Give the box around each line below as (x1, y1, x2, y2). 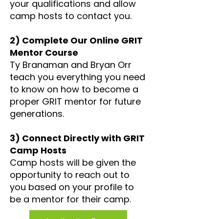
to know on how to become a (10, 83, 138, 95)
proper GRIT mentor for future (10, 95, 141, 108)
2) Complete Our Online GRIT (10, 34, 143, 46)
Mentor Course (10, 46, 78, 59)
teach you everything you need (10, 71, 145, 83)
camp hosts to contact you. (10, 10, 131, 22)
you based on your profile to (10, 181, 134, 193)
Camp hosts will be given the (10, 156, 136, 169)
